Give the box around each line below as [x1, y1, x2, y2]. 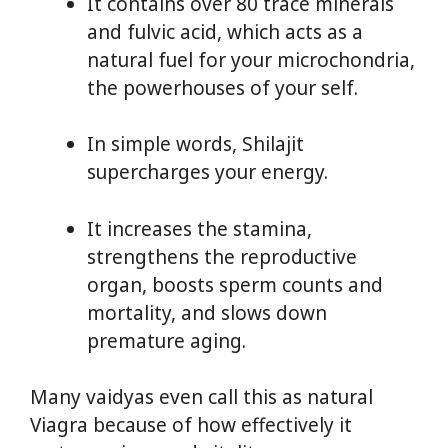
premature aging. [87, 327, 246, 354]
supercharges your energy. [87, 159, 328, 186]
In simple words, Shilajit [87, 131, 304, 158]
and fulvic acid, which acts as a [87, 18, 363, 45]
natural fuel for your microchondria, [87, 46, 415, 73]
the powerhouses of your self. [87, 74, 358, 101]
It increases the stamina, [87, 215, 312, 242]
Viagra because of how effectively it [30, 412, 352, 439]
